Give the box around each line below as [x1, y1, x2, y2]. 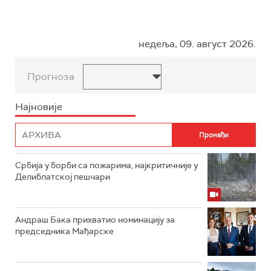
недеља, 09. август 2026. [139, 38, 256, 50]
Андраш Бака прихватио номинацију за [15, 214, 175, 225]
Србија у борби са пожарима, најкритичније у [15, 160, 198, 171]
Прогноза [27, 70, 74, 83]
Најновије [15, 100, 62, 113]
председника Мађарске [15, 226, 114, 237]
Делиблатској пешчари [15, 171, 110, 182]
